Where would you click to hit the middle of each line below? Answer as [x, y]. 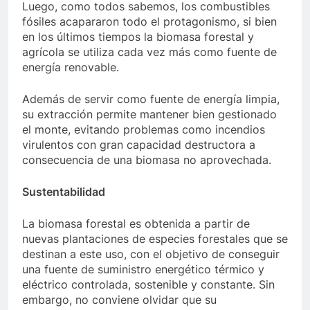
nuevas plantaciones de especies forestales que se [155, 239]
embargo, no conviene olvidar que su [119, 300]
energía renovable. [71, 67]
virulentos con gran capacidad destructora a [139, 145]
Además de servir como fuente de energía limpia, [151, 99]
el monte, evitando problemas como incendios [144, 129]
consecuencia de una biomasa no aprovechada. [147, 160]
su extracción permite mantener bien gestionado [149, 114]
